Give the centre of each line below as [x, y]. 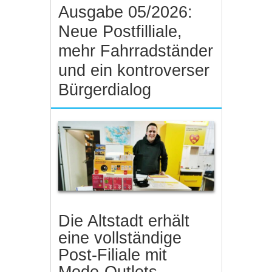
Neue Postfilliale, [121, 32]
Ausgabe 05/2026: [126, 12]
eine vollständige [120, 238]
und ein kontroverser [134, 70]
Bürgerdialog [105, 90]
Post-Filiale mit [113, 255]
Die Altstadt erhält [124, 221]
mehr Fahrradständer [136, 51]
